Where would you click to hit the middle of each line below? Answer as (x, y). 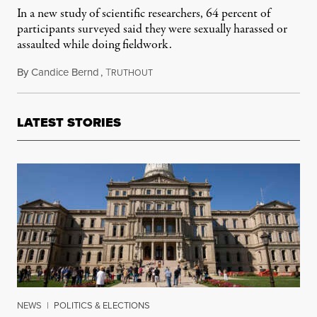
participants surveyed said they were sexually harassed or (152, 29)
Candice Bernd (65, 72)
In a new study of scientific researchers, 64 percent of (144, 14)
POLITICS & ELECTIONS (102, 305)
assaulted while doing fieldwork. (94, 45)
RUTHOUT (132, 73)
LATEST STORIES (69, 122)
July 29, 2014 (180, 72)
